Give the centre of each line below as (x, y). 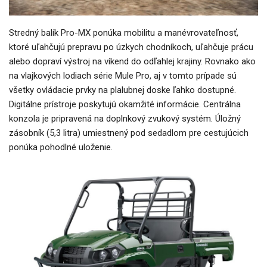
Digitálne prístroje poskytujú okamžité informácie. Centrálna (125, 104)
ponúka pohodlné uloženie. (61, 147)
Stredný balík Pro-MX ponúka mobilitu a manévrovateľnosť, (124, 32)
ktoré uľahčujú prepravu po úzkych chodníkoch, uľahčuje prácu (131, 47)
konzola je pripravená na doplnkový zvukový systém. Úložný (125, 118)
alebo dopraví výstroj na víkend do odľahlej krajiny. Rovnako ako (132, 61)
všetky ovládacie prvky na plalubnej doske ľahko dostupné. (122, 90)
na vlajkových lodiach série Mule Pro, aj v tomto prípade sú (123, 75)
